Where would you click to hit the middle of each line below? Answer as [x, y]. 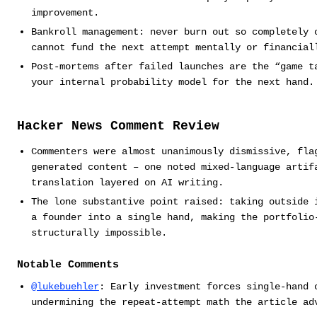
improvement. [65, 12]
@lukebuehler [65, 287]
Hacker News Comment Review [118, 126]
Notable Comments [68, 265]
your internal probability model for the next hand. [172, 82]
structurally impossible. [99, 232]
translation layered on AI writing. [127, 182]
